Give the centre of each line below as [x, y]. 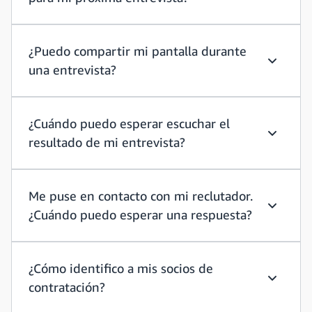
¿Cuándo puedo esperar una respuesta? [140, 214]
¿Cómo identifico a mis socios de [121, 268]
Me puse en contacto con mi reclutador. [141, 196]
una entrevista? [72, 70]
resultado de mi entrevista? [107, 142]
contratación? [67, 287]
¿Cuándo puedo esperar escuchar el [129, 123]
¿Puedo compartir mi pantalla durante [138, 51]
